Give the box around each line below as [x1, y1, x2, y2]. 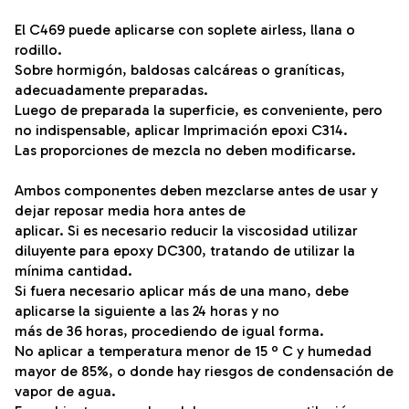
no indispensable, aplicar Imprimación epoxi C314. [15, 121, 348, 140]
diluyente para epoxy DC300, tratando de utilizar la [15, 242, 355, 260]
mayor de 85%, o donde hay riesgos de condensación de [15, 362, 393, 381]
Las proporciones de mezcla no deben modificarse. [15, 142, 356, 160]
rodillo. [15, 41, 62, 59]
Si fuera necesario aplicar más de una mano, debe [15, 282, 349, 300]
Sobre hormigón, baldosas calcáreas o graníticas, [15, 61, 345, 79]
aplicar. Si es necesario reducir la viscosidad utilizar [15, 222, 358, 240]
